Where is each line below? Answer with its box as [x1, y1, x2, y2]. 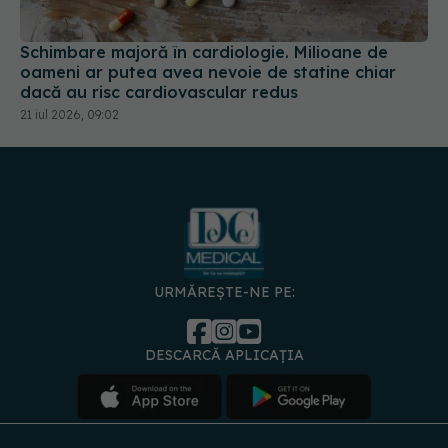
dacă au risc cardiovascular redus [20, 81, 298, 102]
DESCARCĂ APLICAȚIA [144, 346, 304, 365]
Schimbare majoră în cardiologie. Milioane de [20, 41, 388, 62]
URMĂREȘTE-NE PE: [153, 283, 295, 302]
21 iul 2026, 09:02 [20, 106, 119, 122]
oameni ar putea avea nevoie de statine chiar [20, 61, 396, 82]
